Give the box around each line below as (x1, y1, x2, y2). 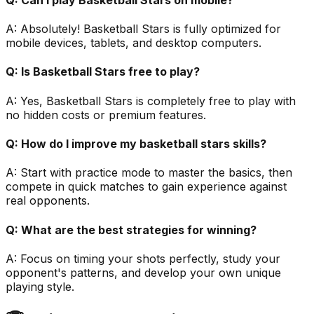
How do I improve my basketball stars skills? (21, 136, 266, 151)
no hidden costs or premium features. (6, 107, 206, 122)
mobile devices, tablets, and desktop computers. (6, 36, 261, 50)
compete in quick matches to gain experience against (6, 179, 287, 194)
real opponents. (6, 193, 90, 208)
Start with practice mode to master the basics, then (20, 165, 292, 180)
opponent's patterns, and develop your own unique (6, 265, 281, 280)
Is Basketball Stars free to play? (21, 64, 200, 79)
